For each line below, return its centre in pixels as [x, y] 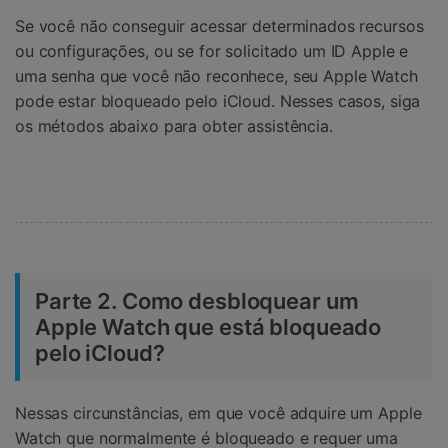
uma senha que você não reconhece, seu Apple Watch [216, 76]
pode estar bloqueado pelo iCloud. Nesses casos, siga [218, 101]
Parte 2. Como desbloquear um [197, 301]
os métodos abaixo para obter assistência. [174, 126]
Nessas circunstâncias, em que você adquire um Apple [218, 413]
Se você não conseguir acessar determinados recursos [219, 26]
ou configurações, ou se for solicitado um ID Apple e [212, 51]
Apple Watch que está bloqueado [208, 327]
